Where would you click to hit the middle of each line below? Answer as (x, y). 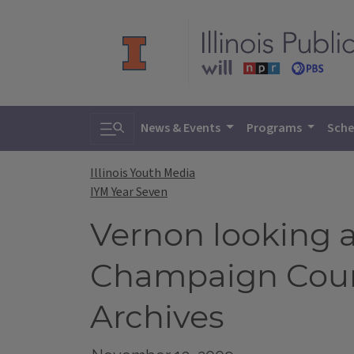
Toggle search (147, 124)
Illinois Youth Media (143, 173)
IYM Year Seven (129, 192)
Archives (157, 317)
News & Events (182, 128)
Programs (275, 128)
